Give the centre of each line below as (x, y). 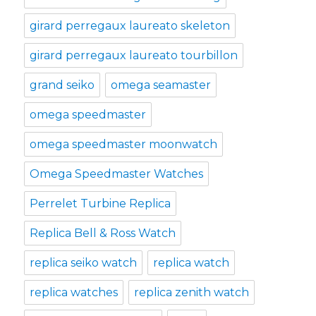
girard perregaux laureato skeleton (130, 25)
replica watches (74, 292)
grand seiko (62, 85)
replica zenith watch (192, 292)
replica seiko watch (84, 262)
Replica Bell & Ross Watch (103, 233)
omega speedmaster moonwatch (124, 144)
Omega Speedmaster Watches (117, 174)
